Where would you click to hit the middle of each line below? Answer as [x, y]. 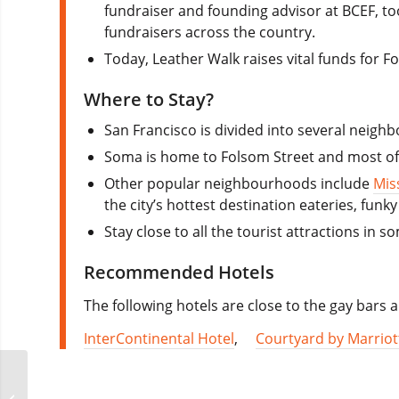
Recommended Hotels [179, 272]
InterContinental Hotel [159, 339]
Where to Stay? [149, 99]
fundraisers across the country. [210, 32]
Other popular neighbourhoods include [239, 183]
